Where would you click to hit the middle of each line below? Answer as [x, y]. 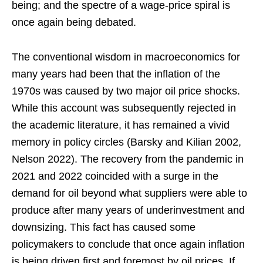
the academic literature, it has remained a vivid [121, 125]
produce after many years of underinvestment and [128, 210]
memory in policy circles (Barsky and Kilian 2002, [127, 142]
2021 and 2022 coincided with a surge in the [115, 176]
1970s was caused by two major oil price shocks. [126, 91]
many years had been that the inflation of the [116, 74]
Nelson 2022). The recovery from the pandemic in [128, 159]
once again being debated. [74, 23]
